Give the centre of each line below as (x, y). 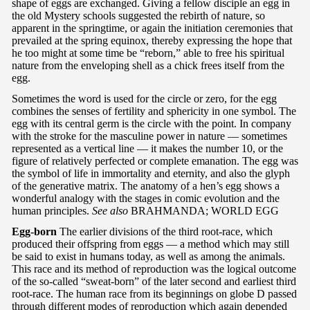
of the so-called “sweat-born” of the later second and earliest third (154, 281)
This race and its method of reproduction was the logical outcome (154, 268)
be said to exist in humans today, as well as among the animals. (148, 256)
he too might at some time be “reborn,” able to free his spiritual (148, 53)
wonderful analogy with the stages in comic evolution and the (146, 198)
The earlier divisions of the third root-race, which (165, 231)
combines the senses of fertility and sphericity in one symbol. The (154, 111)
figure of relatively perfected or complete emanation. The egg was (155, 161)
